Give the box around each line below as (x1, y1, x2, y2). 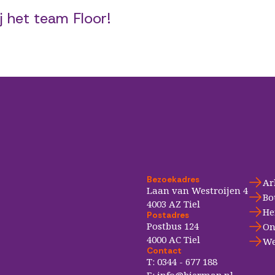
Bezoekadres (146, 174, 199, 185)
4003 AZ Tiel (146, 198, 200, 210)
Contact (146, 245, 182, 256)
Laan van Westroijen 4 (146, 184, 248, 196)
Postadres (146, 209, 189, 220)
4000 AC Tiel (146, 233, 200, 246)
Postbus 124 (146, 220, 199, 232)
